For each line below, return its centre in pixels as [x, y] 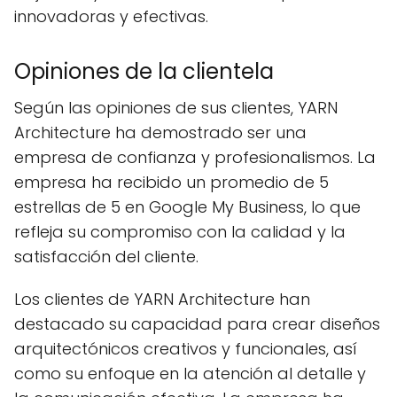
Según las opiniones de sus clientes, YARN [176, 108]
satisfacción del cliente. [106, 257]
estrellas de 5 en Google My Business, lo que [187, 207]
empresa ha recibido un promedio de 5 [171, 183]
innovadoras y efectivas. [111, 17]
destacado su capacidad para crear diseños [197, 324]
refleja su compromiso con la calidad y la [180, 232]
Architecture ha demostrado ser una [160, 133]
